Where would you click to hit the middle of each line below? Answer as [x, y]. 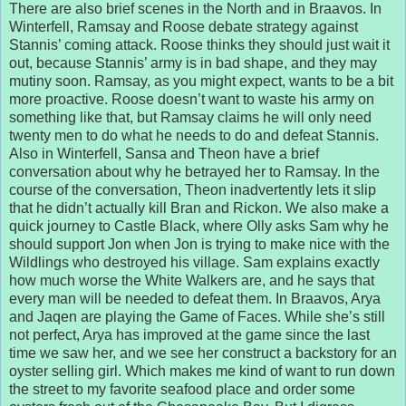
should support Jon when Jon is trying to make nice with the [199, 244]
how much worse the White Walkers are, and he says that [192, 280]
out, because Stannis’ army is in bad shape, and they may [193, 63]
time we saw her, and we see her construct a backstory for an [203, 353]
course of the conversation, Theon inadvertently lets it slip [193, 189]
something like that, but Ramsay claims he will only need [190, 117]
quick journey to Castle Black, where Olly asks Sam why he [199, 226]
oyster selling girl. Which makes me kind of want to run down [202, 371]
